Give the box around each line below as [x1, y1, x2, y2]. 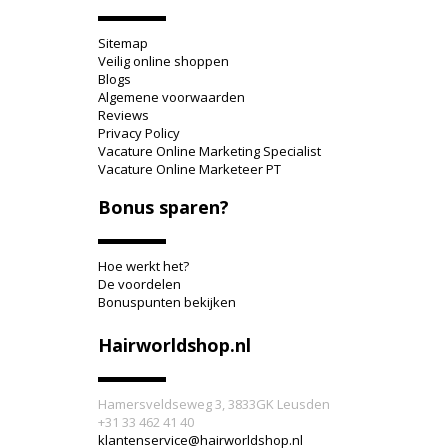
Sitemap [98, 34, 149, 52]
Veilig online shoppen [98, 52, 230, 70]
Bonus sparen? [98, 195, 230, 219]
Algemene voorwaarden [98, 88, 246, 106]
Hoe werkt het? [98, 257, 190, 275]
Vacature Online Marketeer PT [98, 160, 282, 178]
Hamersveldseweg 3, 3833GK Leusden [98, 395, 331, 413]
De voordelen [98, 275, 182, 293]
